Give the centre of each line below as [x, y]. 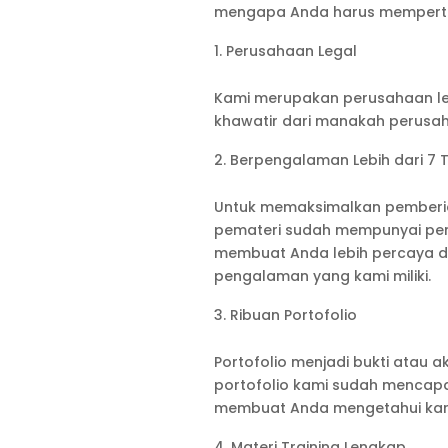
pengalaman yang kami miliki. [322, 276]
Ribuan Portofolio [293, 315]
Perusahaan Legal [291, 51]
